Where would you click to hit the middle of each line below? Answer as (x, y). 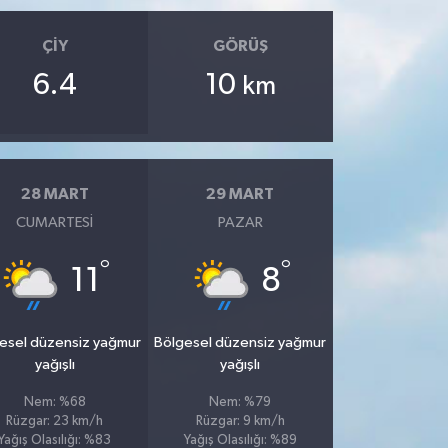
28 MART (54, 193)
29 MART (240, 193)
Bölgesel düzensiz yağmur (240, 342)
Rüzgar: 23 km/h (55, 421)
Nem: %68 (54, 402)
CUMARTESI (55, 222)
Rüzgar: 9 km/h (240, 421)
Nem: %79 (240, 402)
